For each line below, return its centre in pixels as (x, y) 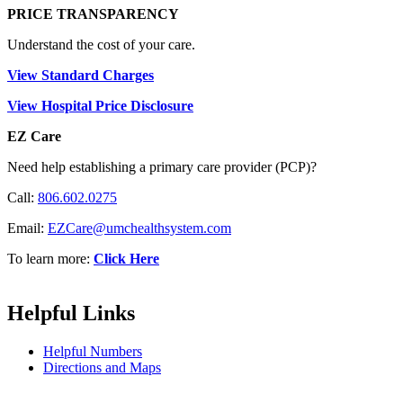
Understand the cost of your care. (103, 45)
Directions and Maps (102, 367)
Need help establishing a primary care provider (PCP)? (162, 167)
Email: (27, 228)
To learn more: (49, 259)
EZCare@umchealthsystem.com (139, 228)
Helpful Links (71, 313)
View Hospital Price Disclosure (100, 106)
